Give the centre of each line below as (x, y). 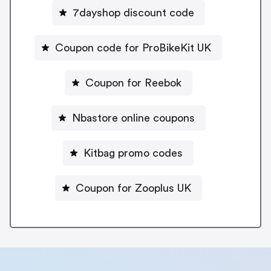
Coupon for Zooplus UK (133, 188)
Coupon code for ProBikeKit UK (133, 47)
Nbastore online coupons (133, 118)
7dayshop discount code (133, 12)
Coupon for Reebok (133, 83)
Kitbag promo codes (133, 153)
